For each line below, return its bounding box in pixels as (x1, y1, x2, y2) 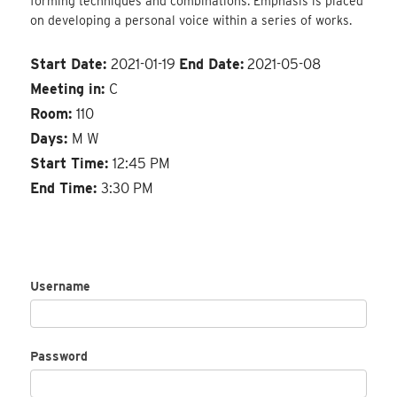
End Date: (179, 55, 245, 73)
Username (30, 278, 91, 293)
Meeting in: (30, 80, 110, 97)
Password (30, 348, 89, 363)
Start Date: (30, 55, 112, 73)
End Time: (30, 179, 102, 197)
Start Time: (30, 154, 113, 172)
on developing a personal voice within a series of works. (30, 13, 353, 28)
